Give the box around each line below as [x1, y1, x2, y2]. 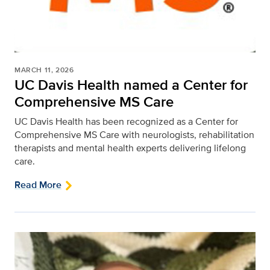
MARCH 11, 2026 [14, 64, 74, 76]
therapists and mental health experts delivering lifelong [14, 141, 246, 155]
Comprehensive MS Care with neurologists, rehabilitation [14, 128, 254, 142]
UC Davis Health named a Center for [14, 74, 248, 96]
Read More [14, 178, 61, 192]
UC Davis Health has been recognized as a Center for [14, 115, 238, 129]
